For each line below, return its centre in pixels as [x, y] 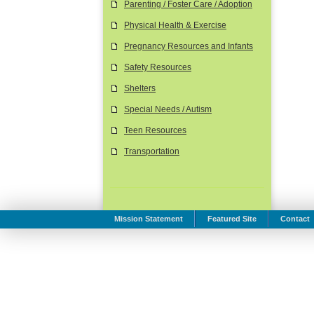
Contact [295, 219]
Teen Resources [155, 130]
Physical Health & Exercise [175, 25]
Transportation [152, 151]
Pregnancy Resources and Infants [189, 46]
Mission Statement [149, 219]
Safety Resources [158, 67]
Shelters [140, 88]
